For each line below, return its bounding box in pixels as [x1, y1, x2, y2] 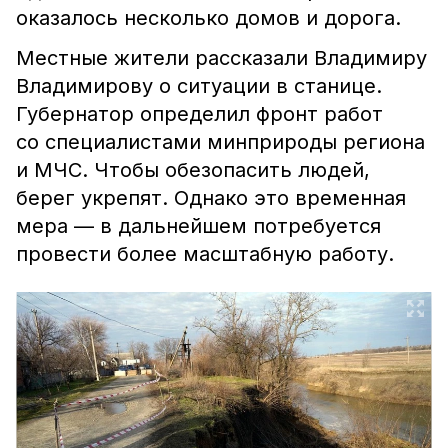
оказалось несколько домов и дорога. [16, 6, 401, 30]
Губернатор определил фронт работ [16, 102, 383, 126]
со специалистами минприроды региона [16, 130, 425, 154]
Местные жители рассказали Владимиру [16, 46, 427, 70]
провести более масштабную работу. [16, 242, 394, 266]
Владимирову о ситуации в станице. [16, 74, 382, 98]
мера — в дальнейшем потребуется [16, 214, 381, 238]
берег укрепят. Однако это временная [16, 186, 406, 210]
